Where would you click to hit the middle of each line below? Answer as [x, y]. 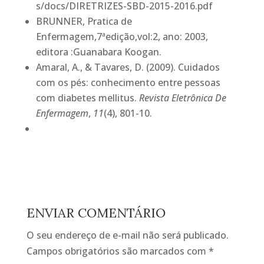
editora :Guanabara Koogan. [98, 52]
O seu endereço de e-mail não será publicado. [127, 235]
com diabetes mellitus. [87, 98]
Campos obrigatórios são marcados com [117, 251]
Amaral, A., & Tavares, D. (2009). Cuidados [128, 67]
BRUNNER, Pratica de [84, 21]
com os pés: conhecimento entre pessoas [128, 82]
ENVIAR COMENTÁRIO [96, 213]
